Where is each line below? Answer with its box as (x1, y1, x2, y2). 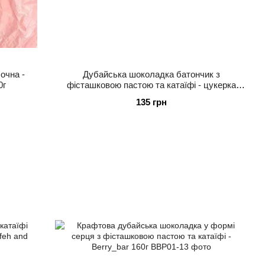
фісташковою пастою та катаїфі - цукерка (66, 79, 236, 90)
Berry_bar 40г (124, 90, 178, 101)
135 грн (135, 96, 167, 107)
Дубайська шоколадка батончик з (82, 69, 220, 79)
